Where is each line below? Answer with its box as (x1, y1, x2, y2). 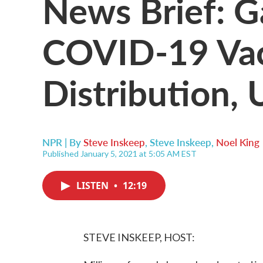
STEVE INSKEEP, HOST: (83, 231, 195, 244)
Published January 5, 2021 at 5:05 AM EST (42, 149, 197, 159)
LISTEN (76, 179, 111, 192)
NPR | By (42, 135, 83, 149)
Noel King (216, 135, 259, 149)
